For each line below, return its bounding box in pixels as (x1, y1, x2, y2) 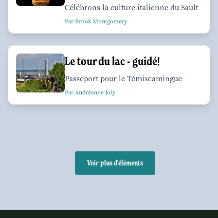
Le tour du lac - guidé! (65, 54, 160, 68)
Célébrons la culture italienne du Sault (65, 2, 198, 13)
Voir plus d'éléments (87, 158, 143, 167)
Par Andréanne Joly (65, 88, 115, 96)
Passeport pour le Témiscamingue (65, 73, 182, 84)
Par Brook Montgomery (65, 17, 127, 25)
